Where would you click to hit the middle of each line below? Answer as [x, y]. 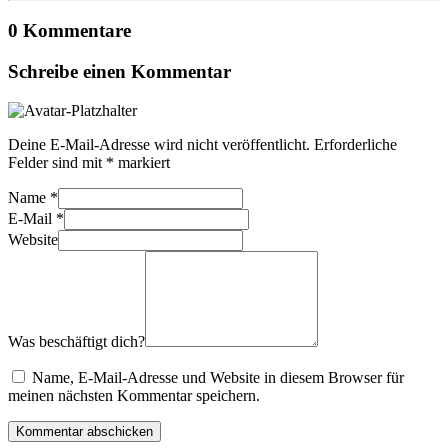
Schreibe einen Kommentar [119, 71]
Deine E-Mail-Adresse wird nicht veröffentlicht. [159, 144]
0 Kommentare [69, 31]
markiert [142, 162]
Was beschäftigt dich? [76, 341]
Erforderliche [355, 144]
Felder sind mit [57, 162]
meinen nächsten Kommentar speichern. [134, 395]
